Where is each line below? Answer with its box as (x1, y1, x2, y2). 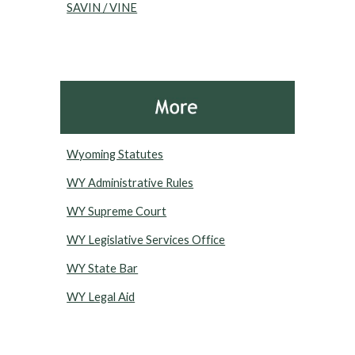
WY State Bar (67, 261, 139, 276)
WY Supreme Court (67, 204, 167, 219)
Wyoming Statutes (67, 147, 164, 162)
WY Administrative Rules (67, 176, 194, 190)
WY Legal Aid (67, 290, 136, 304)
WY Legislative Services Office (67, 233, 226, 247)
